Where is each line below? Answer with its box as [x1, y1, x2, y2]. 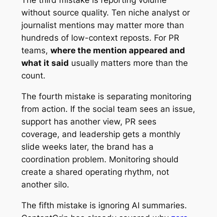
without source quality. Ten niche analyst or [21, 8, 190, 18]
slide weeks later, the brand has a [21, 142, 154, 152]
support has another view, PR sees [21, 117, 156, 127]
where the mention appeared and [50, 46, 185, 56]
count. [21, 71, 46, 81]
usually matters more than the [68, 58, 188, 68]
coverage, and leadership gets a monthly [21, 129, 180, 139]
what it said [21, 58, 69, 68]
